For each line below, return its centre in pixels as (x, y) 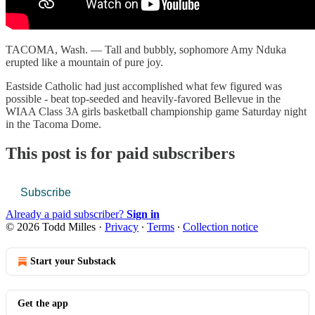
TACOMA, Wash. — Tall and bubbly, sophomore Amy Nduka (146, 49)
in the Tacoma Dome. (53, 124)
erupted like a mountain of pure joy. (84, 62)
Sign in (143, 214)
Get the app (43, 304)
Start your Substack (73, 262)
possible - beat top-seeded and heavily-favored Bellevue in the (143, 98)
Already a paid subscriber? (66, 214)
